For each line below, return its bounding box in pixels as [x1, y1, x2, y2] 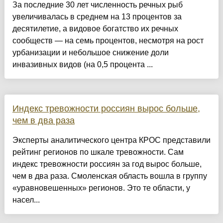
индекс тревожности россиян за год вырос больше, [12, 160, 202, 169]
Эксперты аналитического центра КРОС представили [12, 136, 211, 145]
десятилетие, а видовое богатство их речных [12, 24, 178, 33]
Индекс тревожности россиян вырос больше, [12, 104, 200, 114]
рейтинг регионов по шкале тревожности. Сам [12, 148, 184, 157]
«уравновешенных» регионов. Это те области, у [12, 184, 190, 193]
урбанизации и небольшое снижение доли [12, 48, 169, 57]
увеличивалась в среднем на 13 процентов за [12, 12, 182, 21]
